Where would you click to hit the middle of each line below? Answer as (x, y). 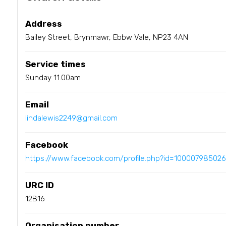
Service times (55, 64)
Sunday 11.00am (53, 77)
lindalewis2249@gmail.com (71, 118)
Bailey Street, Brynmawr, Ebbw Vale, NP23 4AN (106, 37)
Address (43, 23)
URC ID (39, 185)
